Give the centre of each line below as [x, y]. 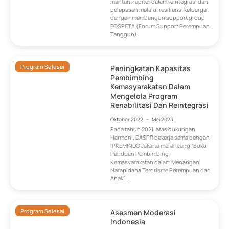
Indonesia [128, 222]
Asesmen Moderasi [143, 213]
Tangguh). [125, 34]
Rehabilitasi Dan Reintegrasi [160, 105]
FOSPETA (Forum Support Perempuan [160, 26]
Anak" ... [121, 178]
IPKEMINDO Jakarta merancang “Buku [159, 146]
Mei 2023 [163, 119]
